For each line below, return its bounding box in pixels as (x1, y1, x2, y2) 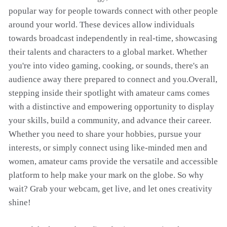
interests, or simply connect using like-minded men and (9, 143, 207, 153)
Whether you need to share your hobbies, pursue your (9, 129, 201, 139)
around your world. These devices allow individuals (9, 20, 195, 29)
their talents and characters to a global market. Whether (9, 47, 207, 57)
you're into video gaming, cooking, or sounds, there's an (9, 61, 209, 70)
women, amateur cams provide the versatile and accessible (9, 157, 218, 166)
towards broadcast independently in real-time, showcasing (9, 33, 217, 43)
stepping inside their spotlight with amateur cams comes (9, 88, 210, 98)
